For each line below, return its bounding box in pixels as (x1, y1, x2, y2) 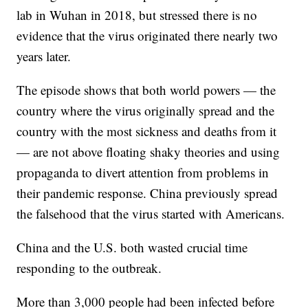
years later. (16, 47, 71, 65)
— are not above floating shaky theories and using (16, 143, 280, 161)
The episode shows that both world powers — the (16, 81, 276, 99)
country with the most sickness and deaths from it (16, 122, 277, 140)
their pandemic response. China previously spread (16, 184, 278, 202)
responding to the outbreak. (16, 259, 162, 277)
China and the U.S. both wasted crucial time (16, 239, 248, 256)
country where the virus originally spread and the (16, 102, 275, 120)
